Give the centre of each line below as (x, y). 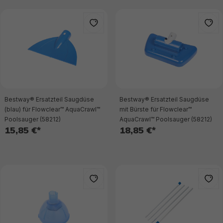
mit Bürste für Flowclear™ (156, 109)
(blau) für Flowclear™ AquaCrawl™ (52, 109)
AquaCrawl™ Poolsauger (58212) (166, 119)
